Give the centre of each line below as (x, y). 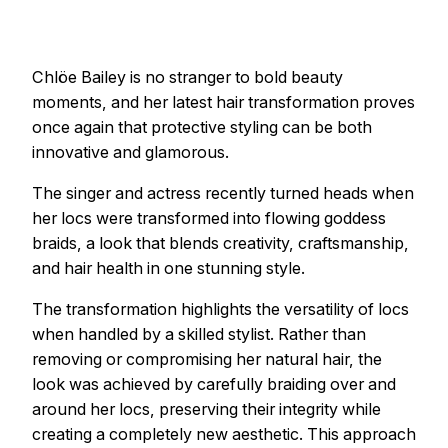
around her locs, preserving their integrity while (206, 409)
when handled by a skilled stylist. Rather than (199, 334)
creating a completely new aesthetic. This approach (224, 434)
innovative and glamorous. (130, 151)
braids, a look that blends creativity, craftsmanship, (220, 243)
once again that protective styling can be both (202, 126)
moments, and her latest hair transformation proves (223, 101)
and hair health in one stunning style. (168, 268)
